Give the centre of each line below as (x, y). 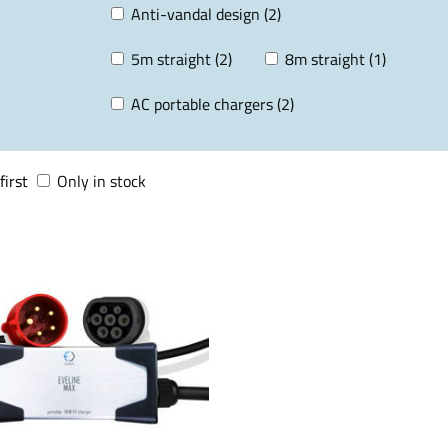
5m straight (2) (181, 59)
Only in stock (101, 181)
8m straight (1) (335, 59)
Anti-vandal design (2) (206, 14)
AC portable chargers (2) (212, 104)
